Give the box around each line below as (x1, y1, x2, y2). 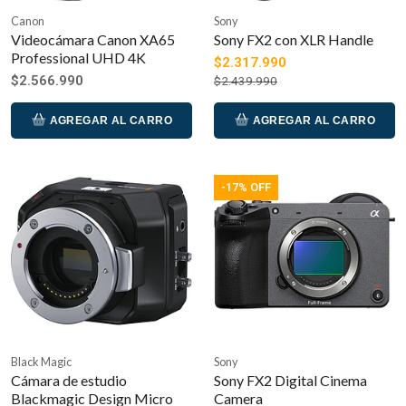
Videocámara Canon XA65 (11, 31, 175, 49)
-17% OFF (221, 180, 271, 195)
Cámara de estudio (11, 372, 127, 390)
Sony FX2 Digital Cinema (214, 372, 367, 390)
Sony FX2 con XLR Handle (214, 31, 373, 49)
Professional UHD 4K (11, 49, 146, 67)
